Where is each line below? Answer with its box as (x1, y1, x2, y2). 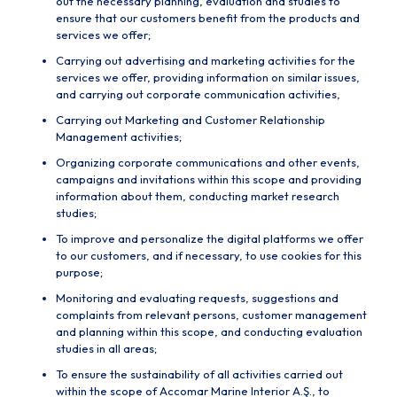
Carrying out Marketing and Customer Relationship (56, 113, 325, 127)
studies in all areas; (56, 341, 157, 355)
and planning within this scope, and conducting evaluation (56, 324, 362, 339)
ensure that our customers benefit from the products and (56, 11, 360, 25)
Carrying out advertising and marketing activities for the (56, 53, 355, 67)
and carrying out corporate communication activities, (56, 87, 340, 101)
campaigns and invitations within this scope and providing (56, 172, 362, 186)
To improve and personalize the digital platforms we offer (56, 231, 363, 245)
